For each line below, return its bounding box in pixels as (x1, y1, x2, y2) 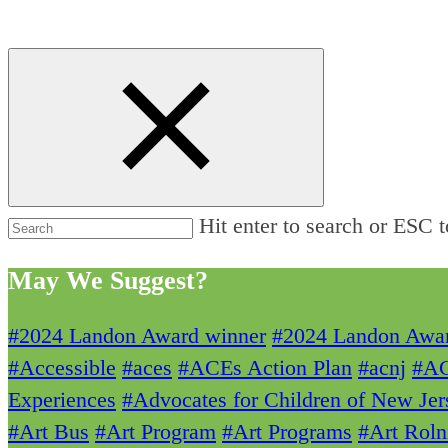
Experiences (8, 387, 116, 413)
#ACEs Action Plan (178, 355, 352, 381)
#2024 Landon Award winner (8, 323, 266, 349)
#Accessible (8, 355, 116, 381)
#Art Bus (8, 419, 89, 445)
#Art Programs (222, 419, 352, 445)
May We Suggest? (8, 266, 208, 296)
